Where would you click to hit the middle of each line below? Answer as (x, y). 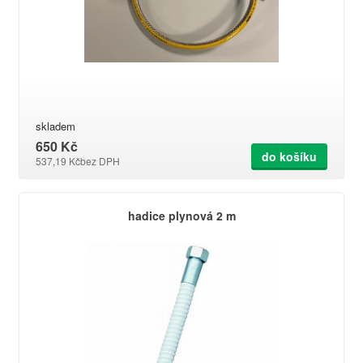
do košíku (289, 156)
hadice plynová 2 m (181, 216)
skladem (56, 126)
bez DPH (100, 161)
